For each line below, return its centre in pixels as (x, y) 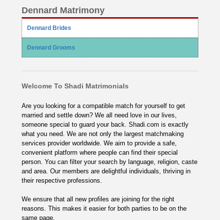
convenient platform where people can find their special (100, 152)
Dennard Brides (49, 28)
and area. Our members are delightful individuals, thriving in (106, 171)
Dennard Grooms (51, 48)
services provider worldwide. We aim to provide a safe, (99, 143)
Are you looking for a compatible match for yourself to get (103, 106)
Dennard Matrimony (63, 10)
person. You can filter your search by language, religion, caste (110, 162)
